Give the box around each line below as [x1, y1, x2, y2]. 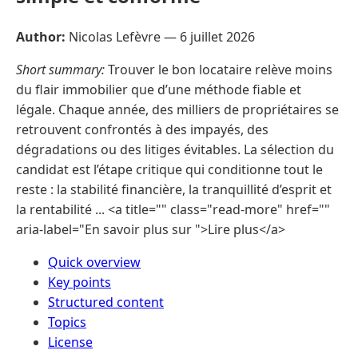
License [48, 332, 93, 351]
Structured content [48, 292, 164, 311]
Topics [48, 312, 86, 331]
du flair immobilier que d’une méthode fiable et [16, 80, 301, 98]
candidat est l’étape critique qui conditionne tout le [16, 160, 323, 178]
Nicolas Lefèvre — [66, 27, 180, 46]
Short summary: [16, 60, 105, 78]
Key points [48, 272, 111, 291]
